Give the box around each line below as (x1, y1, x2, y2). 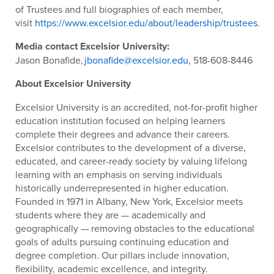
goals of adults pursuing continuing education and (15, 234, 229, 248)
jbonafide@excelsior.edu (84, 53, 188, 67)
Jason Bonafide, (15, 53, 84, 67)
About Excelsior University (15, 76, 131, 91)
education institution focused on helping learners (15, 113, 225, 127)
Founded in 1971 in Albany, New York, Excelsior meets (15, 194, 243, 208)
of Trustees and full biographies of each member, (15, 2, 223, 16)
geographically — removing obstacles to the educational (15, 221, 254, 235)
